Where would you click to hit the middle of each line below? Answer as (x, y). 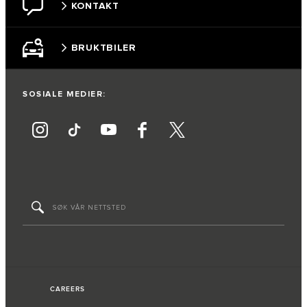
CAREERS (67, 290)
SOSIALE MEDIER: (64, 95)
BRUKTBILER (103, 47)
